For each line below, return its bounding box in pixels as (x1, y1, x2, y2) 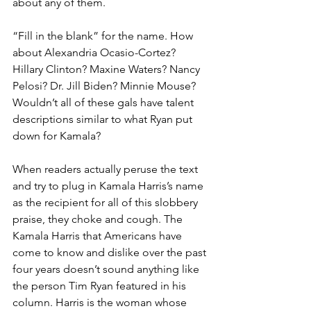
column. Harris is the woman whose (12, 295, 190, 309)
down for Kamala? (12, 128, 101, 142)
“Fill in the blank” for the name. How (12, 28, 196, 42)
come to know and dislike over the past (12, 245, 209, 259)
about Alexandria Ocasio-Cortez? (12, 45, 178, 59)
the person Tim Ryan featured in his (12, 278, 189, 292)
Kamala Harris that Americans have (12, 228, 185, 242)
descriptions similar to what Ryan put (12, 112, 195, 126)
